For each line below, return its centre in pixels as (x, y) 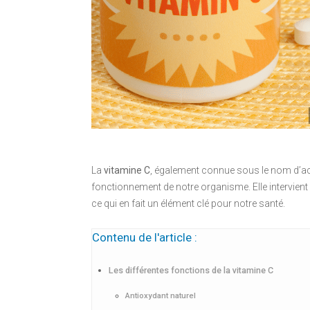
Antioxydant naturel (161, 295)
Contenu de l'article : (145, 237)
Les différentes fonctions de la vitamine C (191, 270)
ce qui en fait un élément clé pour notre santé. (188, 203)
